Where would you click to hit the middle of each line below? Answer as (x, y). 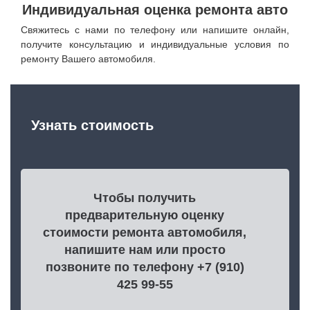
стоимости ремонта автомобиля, (145, 232)
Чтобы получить (145, 198)
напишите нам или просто (145, 250)
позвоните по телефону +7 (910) (145, 267)
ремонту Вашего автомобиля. (88, 59)
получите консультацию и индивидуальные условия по (155, 44)
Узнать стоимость (92, 125)
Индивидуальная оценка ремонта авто (155, 10)
